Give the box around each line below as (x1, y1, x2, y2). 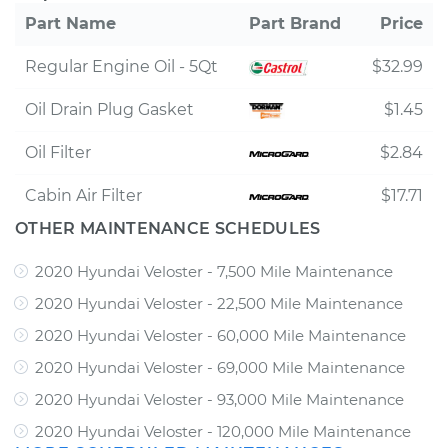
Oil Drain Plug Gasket (25, 100, 194, 119)
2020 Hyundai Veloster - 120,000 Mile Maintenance (35, 422, 411, 441)
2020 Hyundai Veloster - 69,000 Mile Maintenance (35, 358, 405, 377)
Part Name (25, 14, 116, 33)
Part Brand (249, 14, 341, 33)
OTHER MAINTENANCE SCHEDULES (15, 219, 321, 238)
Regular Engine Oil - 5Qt (25, 57, 218, 76)
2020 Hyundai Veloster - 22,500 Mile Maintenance (35, 294, 403, 313)
